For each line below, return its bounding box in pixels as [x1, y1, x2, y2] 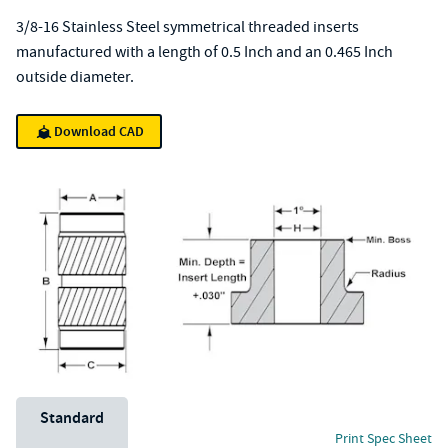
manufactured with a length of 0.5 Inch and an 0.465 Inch [16, 42, 393, 62]
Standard [40, 407, 104, 428]
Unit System [15, 398, 95, 418]
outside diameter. [16, 67, 134, 87]
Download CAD [54, 122, 144, 141]
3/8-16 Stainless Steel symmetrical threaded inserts [16, 17, 359, 37]
